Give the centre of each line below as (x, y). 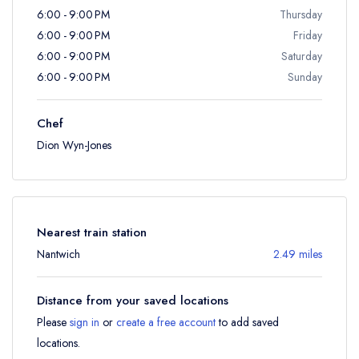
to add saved (247, 322)
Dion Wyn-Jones (74, 145)
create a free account (166, 322)
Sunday (305, 77)
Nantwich (58, 254)
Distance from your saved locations (133, 300)
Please (53, 322)
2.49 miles (298, 254)
